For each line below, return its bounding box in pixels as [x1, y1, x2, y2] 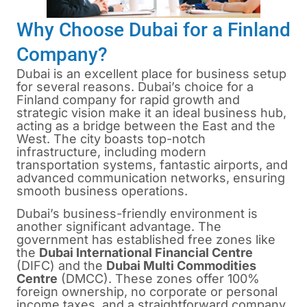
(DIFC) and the [16, 258, 106, 273]
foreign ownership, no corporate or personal [16, 284, 278, 299]
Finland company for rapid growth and [16, 92, 240, 107]
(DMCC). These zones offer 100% [58, 271, 260, 286]
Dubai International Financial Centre [39, 245, 253, 260]
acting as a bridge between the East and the [16, 118, 275, 133]
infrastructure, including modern [16, 144, 206, 159]
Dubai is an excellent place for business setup [16, 66, 286, 81]
